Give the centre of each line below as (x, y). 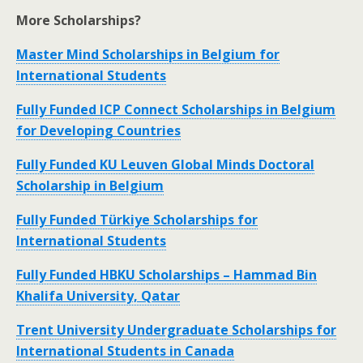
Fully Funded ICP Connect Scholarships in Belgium (176, 109)
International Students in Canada (125, 350)
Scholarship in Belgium (90, 185)
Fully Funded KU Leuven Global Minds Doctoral (165, 164)
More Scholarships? (79, 20)
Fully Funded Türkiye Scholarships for (137, 219)
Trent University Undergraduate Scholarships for (176, 329)
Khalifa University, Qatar (98, 295)
